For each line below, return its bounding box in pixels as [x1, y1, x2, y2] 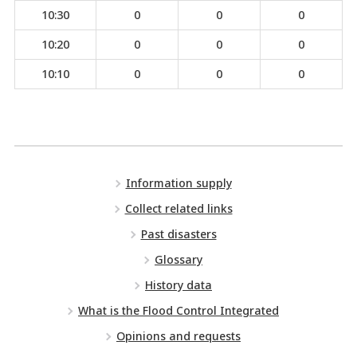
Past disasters [140, 226, 217, 241]
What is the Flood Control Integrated [78, 303, 279, 318]
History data [145, 277, 212, 292]
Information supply [125, 175, 232, 190]
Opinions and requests [116, 328, 241, 343]
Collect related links [124, 201, 233, 216]
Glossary [155, 252, 202, 267]
